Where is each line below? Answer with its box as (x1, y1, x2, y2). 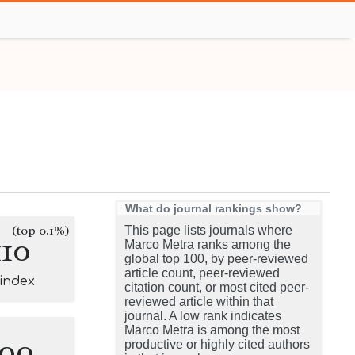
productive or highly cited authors (124, 338, 310, 351)
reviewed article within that (124, 295, 273, 308)
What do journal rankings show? (125, 202, 302, 215)
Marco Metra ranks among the (124, 238, 291, 251)
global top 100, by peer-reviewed (124, 252, 308, 265)
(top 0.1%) (12, 223, 70, 239)
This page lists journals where (124, 223, 292, 237)
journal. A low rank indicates (124, 309, 281, 323)
